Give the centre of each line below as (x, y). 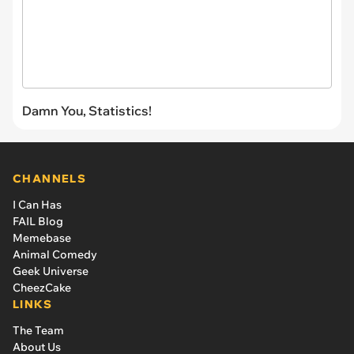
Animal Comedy (55, 254)
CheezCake (42, 287)
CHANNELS (50, 178)
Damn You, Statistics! (87, 110)
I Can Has (37, 204)
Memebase (42, 237)
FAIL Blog (38, 221)
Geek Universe (51, 271)
